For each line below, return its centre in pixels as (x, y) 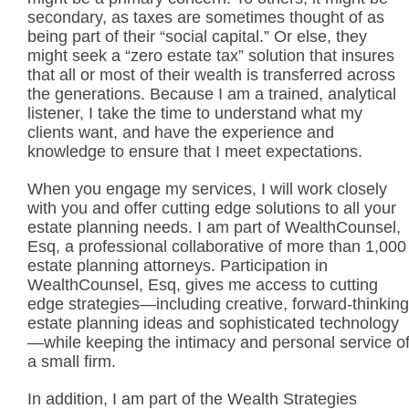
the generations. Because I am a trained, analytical (212, 94)
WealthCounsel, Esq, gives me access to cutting (203, 285)
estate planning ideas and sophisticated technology (213, 323)
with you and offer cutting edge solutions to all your (212, 208)
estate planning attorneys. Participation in (178, 266)
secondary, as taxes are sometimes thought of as (206, 17)
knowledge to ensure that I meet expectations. (195, 152)
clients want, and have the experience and (181, 132)
